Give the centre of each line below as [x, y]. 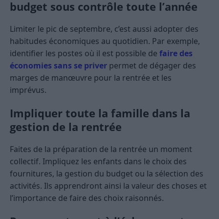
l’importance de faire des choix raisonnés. [87, 198]
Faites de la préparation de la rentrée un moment [101, 149]
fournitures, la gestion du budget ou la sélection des [107, 174]
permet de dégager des [152, 66]
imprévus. [28, 90]
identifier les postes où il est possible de [85, 54]
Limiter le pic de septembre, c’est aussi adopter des [104, 29]
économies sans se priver [58, 66]
